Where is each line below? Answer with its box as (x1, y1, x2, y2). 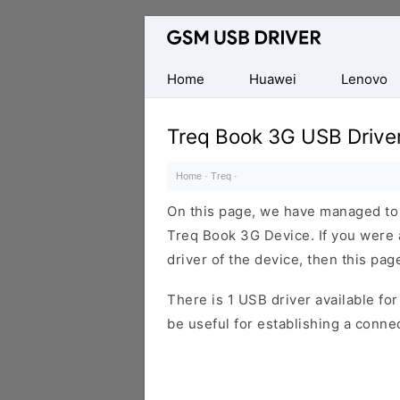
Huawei (249, 71, 296, 87)
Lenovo (341, 71, 387, 87)
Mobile (145, 68, 190, 85)
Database (145, 20, 207, 37)
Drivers (145, 116, 195, 133)
